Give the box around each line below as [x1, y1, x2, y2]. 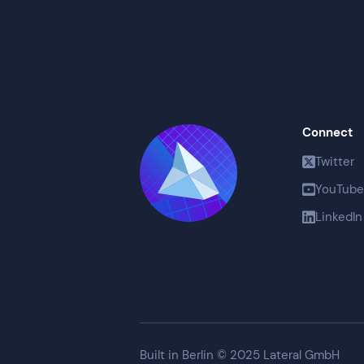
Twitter [315, 154, 354, 171]
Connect [302, 124, 353, 141]
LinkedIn [315, 209, 362, 226]
